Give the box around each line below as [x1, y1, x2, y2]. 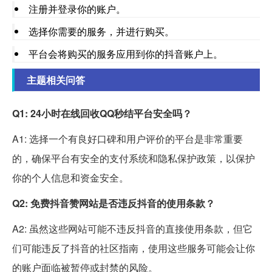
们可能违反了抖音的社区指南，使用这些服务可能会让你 [12, 240, 255, 255]
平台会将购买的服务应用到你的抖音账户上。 [29, 46, 223, 61]
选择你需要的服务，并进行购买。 [29, 24, 174, 38]
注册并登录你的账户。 [29, 1, 126, 16]
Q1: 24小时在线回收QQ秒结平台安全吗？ [12, 106, 192, 120]
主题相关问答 [27, 72, 85, 87]
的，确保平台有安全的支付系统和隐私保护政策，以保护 [12, 151, 255, 165]
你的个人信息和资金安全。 [12, 170, 129, 185]
